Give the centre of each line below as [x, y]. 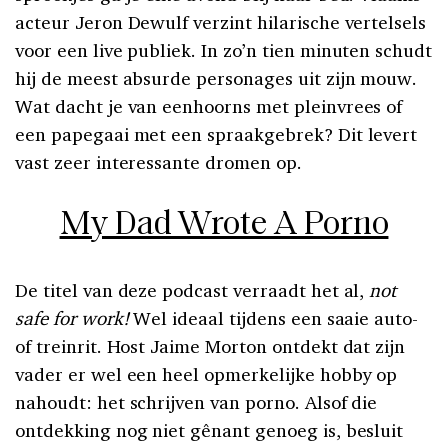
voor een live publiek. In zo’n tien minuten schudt [224, 50]
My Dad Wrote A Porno [224, 226]
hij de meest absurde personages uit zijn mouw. [216, 78]
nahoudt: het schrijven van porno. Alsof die [196, 402]
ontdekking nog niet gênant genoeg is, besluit [209, 430]
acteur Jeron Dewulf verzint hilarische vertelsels [221, 22]
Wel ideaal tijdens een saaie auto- [276, 318]
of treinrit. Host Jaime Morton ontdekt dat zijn [210, 346]
